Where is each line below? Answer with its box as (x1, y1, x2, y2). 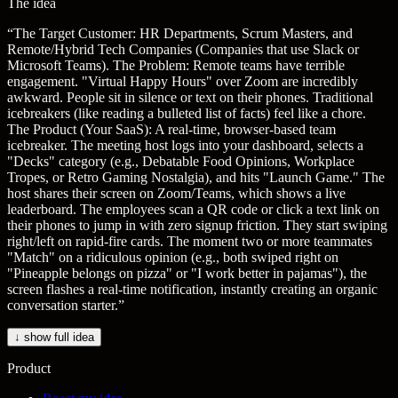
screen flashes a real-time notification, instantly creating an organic (7, 282, 378, 297)
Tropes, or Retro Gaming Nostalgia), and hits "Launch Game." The (7, 170, 385, 185)
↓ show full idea (14, 330, 94, 344)
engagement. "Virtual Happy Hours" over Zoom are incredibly (7, 74, 358, 89)
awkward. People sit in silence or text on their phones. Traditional (7, 90, 373, 105)
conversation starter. (7, 298, 118, 313)
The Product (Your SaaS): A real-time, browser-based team (7, 122, 336, 137)
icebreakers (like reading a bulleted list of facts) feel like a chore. (7, 106, 366, 121)
